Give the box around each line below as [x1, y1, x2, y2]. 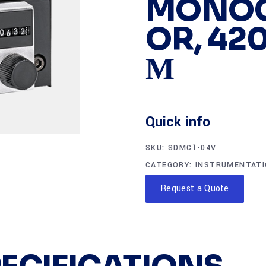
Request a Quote [160, 182, 229, 195]
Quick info [145, 112, 210, 132]
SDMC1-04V [168, 142, 217, 153]
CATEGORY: [145, 160, 196, 170]
